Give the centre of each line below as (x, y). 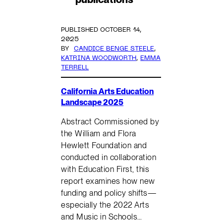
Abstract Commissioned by (110, 122)
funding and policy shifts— (109, 193)
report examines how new (108, 181)
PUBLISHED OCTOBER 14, (102, 30)
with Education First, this (105, 169)
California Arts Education (108, 91)
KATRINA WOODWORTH (99, 58)
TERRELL (75, 68)
